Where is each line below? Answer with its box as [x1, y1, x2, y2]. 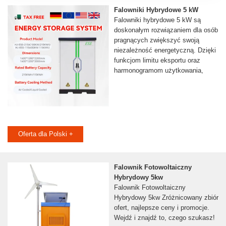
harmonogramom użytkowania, [114, 67, 203, 75]
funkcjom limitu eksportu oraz [114, 56, 200, 65]
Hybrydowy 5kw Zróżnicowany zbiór [114, 194, 218, 202]
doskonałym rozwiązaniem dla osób [114, 26, 218, 34]
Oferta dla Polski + [18, 130, 73, 138]
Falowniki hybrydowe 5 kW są [114, 16, 201, 24]
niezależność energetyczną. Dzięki [114, 46, 216, 54]
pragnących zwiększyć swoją [114, 36, 199, 44]
